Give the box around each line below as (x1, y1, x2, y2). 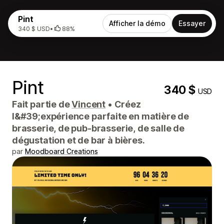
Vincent (71, 99, 106, 109)
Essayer (178, 19, 205, 27)
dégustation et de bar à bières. (12, 135, 145, 145)
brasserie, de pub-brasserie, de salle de (12, 123, 184, 133)
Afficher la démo (109, 19, 165, 27)
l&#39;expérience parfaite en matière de (12, 111, 189, 121)
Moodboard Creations (25, 147, 98, 155)
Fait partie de (12, 99, 72, 109)
